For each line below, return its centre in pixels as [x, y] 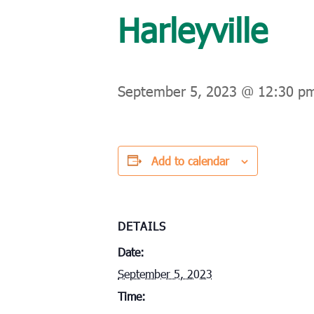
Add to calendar [190, 161]
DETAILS [142, 226]
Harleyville [193, 29]
